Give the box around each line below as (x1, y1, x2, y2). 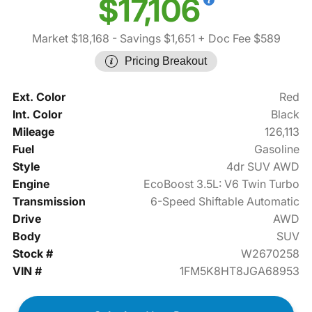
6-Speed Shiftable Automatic (150, 194, 300, 209)
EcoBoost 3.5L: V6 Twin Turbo (143, 177, 300, 192)
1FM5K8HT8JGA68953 (180, 264, 300, 279)
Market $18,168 (31, 31, 109, 46)
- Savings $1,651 (109, 31, 195, 46)
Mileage (12, 125, 54, 139)
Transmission (12, 194, 86, 209)
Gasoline (254, 142, 300, 157)
